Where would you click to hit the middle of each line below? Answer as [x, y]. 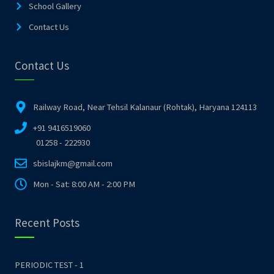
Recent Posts [47, 223]
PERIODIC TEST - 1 [49, 265]
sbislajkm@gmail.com [73, 164]
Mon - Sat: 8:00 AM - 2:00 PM [84, 184]
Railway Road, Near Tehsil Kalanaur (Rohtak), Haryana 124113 [145, 107]
